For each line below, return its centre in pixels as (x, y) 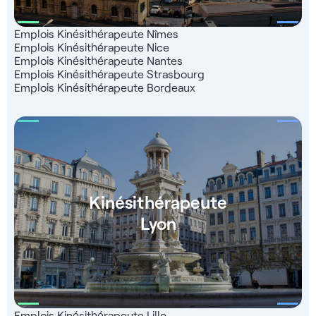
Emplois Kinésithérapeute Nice (92, 47)
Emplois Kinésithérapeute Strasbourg (109, 74)
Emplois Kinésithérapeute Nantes (98, 60)
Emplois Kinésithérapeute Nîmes (96, 34)
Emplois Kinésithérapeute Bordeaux (105, 87)
